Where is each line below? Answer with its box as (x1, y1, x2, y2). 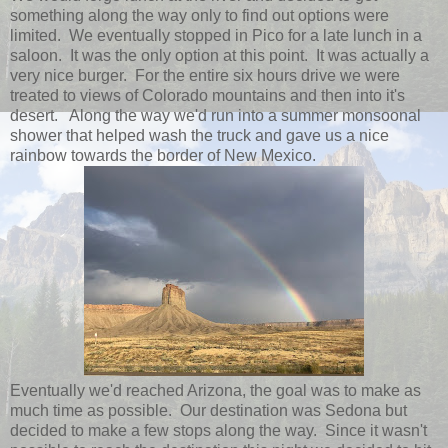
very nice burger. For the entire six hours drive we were (10, 67, 400, 84)
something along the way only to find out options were (10, 7, 389, 24)
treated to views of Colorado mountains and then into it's (10, 87, 405, 104)
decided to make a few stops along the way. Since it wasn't (10, 422, 427, 439)
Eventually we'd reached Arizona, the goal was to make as (10, 382, 421, 399)
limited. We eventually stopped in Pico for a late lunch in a (10, 27, 422, 44)
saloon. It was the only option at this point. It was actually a (10, 47, 429, 64)
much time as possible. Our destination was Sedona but (10, 402, 407, 419)
